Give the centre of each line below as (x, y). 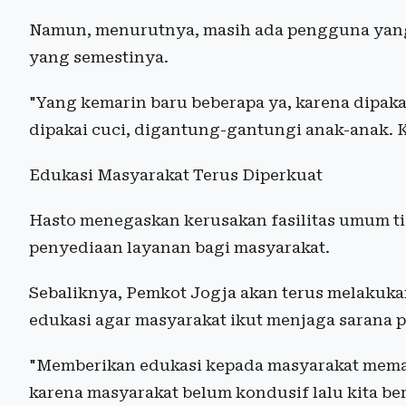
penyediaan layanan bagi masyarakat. (179, 247)
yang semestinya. (99, 57)
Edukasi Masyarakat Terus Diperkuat (176, 174)
